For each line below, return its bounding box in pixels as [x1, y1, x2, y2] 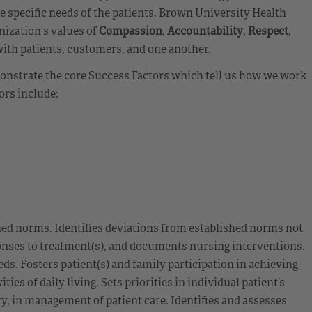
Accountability [167, 22, 243, 38]
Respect [248, 22, 288, 38]
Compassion [99, 22, 162, 38]
